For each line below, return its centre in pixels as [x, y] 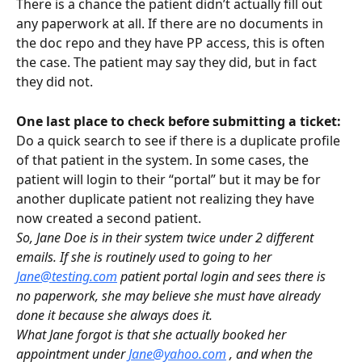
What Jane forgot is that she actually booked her [153, 335]
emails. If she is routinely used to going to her [145, 257]
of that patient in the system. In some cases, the [164, 160]
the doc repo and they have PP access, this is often [172, 43]
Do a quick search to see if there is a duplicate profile [180, 141]
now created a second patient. [109, 219]
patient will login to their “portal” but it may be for [170, 180]
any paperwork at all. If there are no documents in [171, 24]
